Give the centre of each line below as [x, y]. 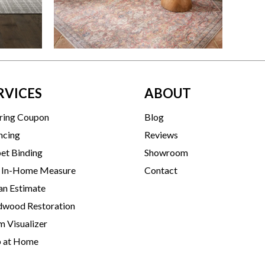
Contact [161, 170]
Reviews [161, 134]
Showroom [166, 152]
